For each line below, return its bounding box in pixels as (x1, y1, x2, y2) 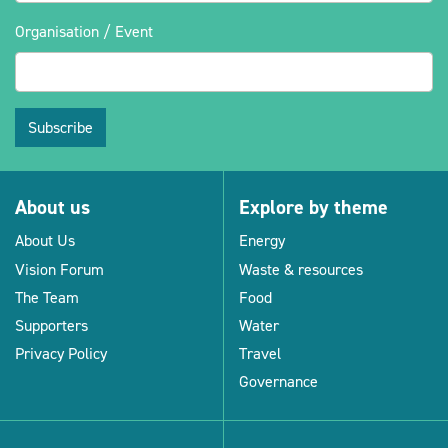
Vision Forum (15, 258, 104, 280)
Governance (239, 371, 318, 393)
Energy (239, 230, 285, 252)
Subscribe (28, 116, 93, 138)
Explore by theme (239, 193, 388, 220)
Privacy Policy (15, 343, 107, 365)
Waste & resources (239, 258, 363, 280)
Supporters (15, 314, 88, 336)
